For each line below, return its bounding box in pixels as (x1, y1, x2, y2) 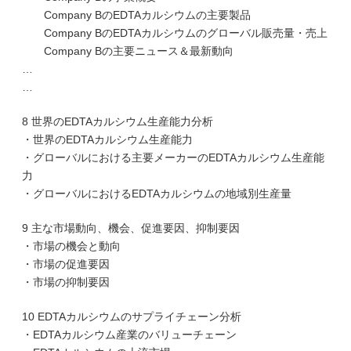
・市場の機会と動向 (22, 240, 121, 252)
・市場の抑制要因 (22, 276, 110, 288)
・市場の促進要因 (22, 258, 110, 270)
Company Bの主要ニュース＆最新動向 (22, 45, 233, 57)
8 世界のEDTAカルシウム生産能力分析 (22, 115, 213, 128)
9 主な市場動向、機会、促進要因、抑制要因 (22, 222, 240, 234)
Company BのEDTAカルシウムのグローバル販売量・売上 (22, 27, 327, 39)
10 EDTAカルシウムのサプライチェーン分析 (22, 310, 241, 323)
